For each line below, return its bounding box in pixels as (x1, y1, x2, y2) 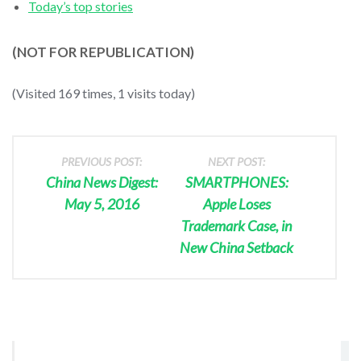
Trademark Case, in (181, 216, 293, 234)
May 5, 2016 (64, 194, 139, 213)
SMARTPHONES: (185, 172, 288, 191)
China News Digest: (45, 172, 158, 191)
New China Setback (180, 238, 294, 256)
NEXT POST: (208, 154, 266, 168)
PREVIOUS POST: (61, 154, 143, 168)
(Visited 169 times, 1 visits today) (12, 85, 195, 101)
